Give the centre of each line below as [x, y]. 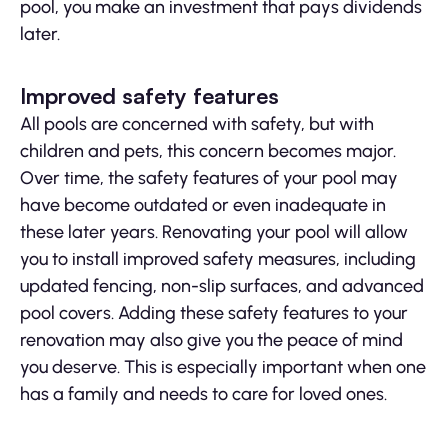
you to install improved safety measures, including [218, 259]
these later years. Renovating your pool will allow [214, 232]
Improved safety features [149, 96]
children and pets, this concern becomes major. [208, 151]
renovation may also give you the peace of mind [211, 340]
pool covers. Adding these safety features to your [214, 313]
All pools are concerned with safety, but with [197, 124]
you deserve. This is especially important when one [223, 367]
